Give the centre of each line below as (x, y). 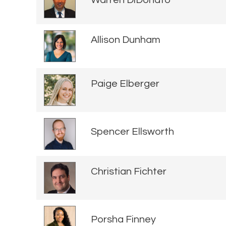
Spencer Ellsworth (132, 132)
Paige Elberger (125, 84)
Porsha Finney (123, 220)
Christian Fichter (129, 172)
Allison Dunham (126, 40)
